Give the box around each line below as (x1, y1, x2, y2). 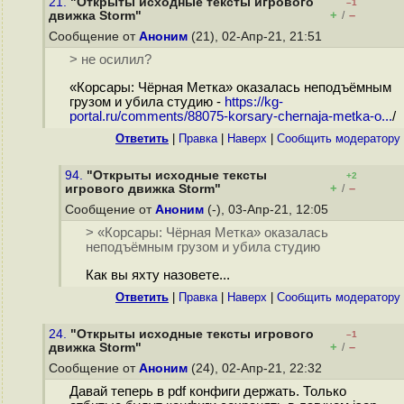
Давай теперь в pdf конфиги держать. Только (69, 384, 346, 399)
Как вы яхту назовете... (85, 268, 230, 283)
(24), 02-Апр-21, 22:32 (188, 362, 326, 375)
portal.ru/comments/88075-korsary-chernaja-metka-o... (69, 109, 392, 124)
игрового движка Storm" (65, 182, 221, 196)
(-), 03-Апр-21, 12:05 (204, 203, 332, 216)
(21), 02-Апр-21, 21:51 (188, 30, 326, 43)
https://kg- (224, 95, 283, 110)
